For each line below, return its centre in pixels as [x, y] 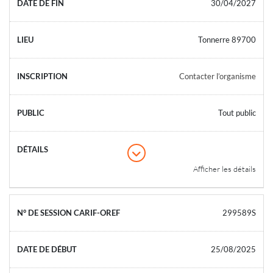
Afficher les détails [225, 168]
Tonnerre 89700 [227, 39]
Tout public [237, 112]
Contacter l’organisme [218, 76]
